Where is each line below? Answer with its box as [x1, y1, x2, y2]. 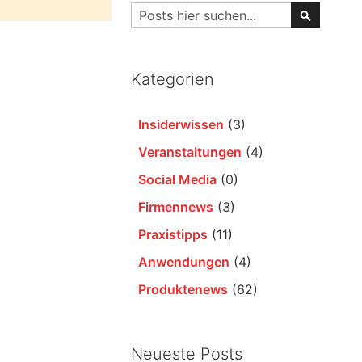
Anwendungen [138, 254, 230, 271]
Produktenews [138, 281, 229, 298]
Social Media [138, 171, 217, 188]
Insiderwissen [138, 116, 225, 133]
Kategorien [131, 69, 215, 90]
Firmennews [138, 199, 214, 216]
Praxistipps [138, 226, 208, 243]
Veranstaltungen [138, 144, 242, 161]
